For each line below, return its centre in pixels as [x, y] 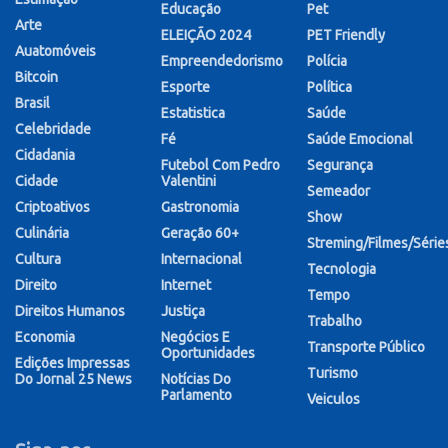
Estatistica [193, 113]
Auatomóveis [55, 51]
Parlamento [196, 395]
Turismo [332, 373]
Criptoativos [52, 207]
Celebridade [53, 129]
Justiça [183, 311]
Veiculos [333, 399]
